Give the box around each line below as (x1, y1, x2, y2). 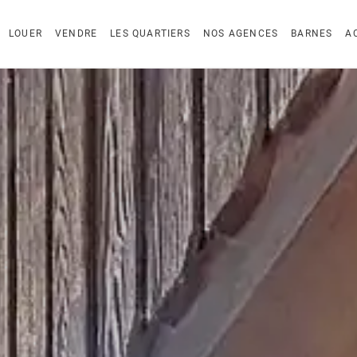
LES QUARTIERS (110, 28, 190, 39)
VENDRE (55, 28, 98, 39)
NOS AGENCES (202, 28, 279, 39)
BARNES (291, 28, 333, 39)
